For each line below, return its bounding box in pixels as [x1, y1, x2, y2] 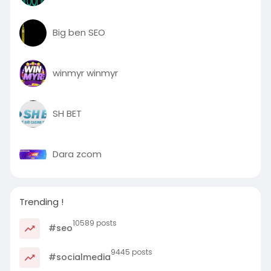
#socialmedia [45, 250, 111, 263]
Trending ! [19, 195, 64, 208]
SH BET [52, 107, 82, 120]
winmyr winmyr [52, 67, 118, 80]
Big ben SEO [52, 26, 105, 39]
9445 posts [110, 246, 152, 257]
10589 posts [72, 217, 117, 228]
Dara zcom [52, 148, 102, 161]
